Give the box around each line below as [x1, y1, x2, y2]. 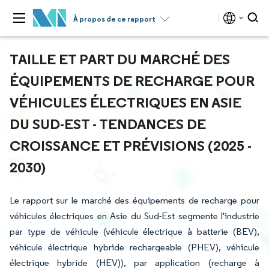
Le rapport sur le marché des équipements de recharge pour [10, 195, 259, 206]
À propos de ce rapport [73, 14, 156, 23]
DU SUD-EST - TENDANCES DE [10, 115, 206, 133]
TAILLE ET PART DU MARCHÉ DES [10, 50, 230, 68]
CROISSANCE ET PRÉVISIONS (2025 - [10, 136, 252, 154]
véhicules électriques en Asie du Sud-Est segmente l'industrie [10, 210, 259, 222]
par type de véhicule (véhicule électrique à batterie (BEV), [10, 226, 259, 237]
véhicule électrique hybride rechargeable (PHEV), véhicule [10, 241, 259, 253]
